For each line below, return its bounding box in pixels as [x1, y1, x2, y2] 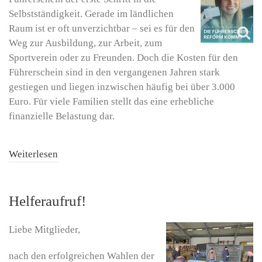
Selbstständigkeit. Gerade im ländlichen [9, 8, 174, 19]
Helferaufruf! [9, 193, 86, 209]
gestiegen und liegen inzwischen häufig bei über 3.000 [9, 81, 235, 92]
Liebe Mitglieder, [9, 224, 80, 236]
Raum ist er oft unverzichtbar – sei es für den [9, 22, 195, 34]
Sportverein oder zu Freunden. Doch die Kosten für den [9, 51, 238, 63]
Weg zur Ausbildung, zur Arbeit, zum [9, 37, 162, 49]
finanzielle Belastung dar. [9, 110, 115, 122]
